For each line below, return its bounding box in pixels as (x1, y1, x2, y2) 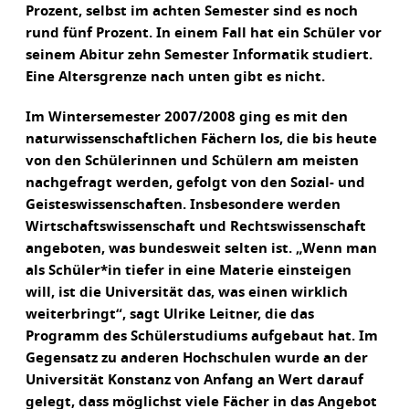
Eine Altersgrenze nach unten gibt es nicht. (26, 70, 325, 84)
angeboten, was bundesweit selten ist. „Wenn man (26, 242, 377, 256)
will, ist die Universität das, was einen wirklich (26, 286, 348, 299)
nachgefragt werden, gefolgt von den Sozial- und (26, 176, 365, 190)
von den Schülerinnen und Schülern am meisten (26, 154, 359, 168)
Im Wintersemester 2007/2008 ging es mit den (26, 110, 348, 124)
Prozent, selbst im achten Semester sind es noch (26, 5, 358, 18)
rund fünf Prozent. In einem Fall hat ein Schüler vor (26, 26, 382, 40)
